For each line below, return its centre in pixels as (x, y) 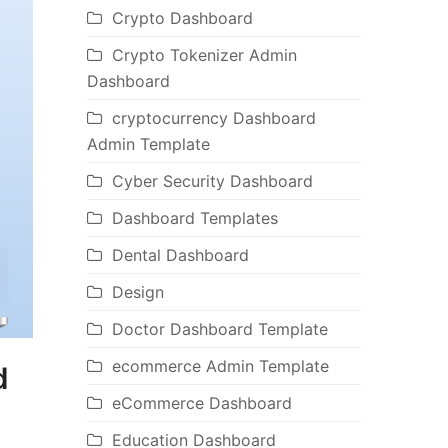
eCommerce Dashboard (201, 403)
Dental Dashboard (180, 255)
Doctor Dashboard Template (219, 329)
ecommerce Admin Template (220, 366)
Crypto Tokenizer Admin (204, 55)
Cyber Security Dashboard (212, 181)
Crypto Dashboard (182, 18)
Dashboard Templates (194, 218)
